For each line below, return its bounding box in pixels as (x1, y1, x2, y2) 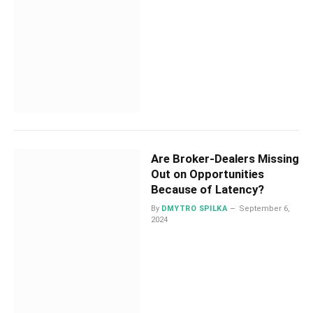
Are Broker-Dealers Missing (150, 151, 299, 166)
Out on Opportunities (150, 166, 264, 181)
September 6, (239, 203, 291, 213)
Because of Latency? (150, 182, 264, 196)
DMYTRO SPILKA (161, 203, 228, 213)
